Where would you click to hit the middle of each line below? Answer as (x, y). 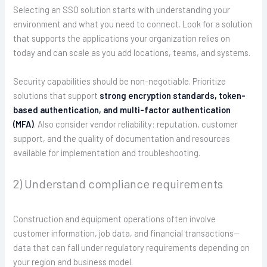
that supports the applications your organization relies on (122, 38)
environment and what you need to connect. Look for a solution (133, 24)
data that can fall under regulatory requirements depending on (132, 248)
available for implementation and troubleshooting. (107, 152)
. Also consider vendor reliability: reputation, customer (136, 124)
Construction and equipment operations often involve (115, 219)
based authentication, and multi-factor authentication (122, 109)
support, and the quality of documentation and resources (122, 138)
